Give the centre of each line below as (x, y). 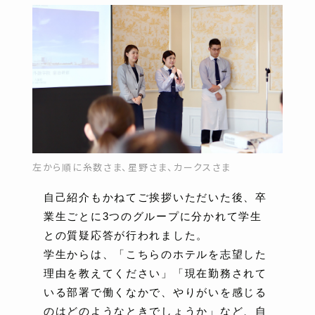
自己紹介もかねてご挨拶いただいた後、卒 (155, 197)
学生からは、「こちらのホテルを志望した (155, 254)
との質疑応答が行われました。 (126, 235)
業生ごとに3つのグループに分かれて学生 (153, 216)
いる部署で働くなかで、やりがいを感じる (155, 292)
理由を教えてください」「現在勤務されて (155, 273)
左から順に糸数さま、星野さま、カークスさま (132, 167)
